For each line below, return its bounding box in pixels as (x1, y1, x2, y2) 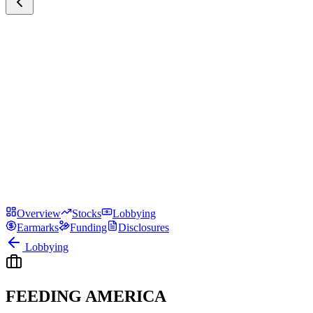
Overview (17, 208, 61, 219)
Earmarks (17, 221, 59, 233)
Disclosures (118, 221, 169, 233)
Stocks (72, 208, 101, 219)
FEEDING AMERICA (6, 286, 166, 305)
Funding (70, 221, 107, 233)
